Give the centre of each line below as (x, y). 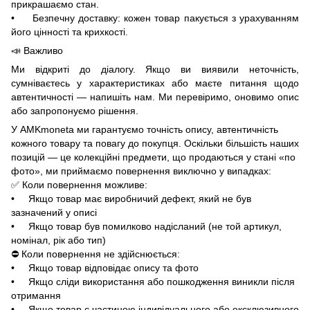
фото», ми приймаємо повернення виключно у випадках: (141, 171)
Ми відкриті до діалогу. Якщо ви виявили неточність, (155, 69)
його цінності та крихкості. (70, 31)
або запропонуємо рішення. (75, 110)
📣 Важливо (37, 50)
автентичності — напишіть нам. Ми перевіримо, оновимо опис (155, 97)
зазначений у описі (54, 212)
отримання (36, 295)
